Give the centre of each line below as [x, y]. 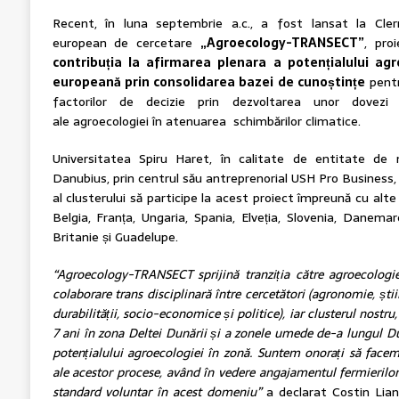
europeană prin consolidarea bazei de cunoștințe [208, 82]
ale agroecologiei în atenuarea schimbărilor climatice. [206, 122]
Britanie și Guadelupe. [115, 237]
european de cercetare [126, 43]
